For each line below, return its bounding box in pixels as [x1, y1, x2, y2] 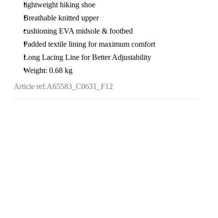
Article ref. [14, 82, 47, 91]
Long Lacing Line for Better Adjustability [23, 53, 151, 61]
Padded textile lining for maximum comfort [23, 40, 155, 48]
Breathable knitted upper [23, 14, 99, 22]
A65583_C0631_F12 [47, 82, 113, 91]
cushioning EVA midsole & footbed [23, 27, 133, 35]
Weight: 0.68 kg [23, 66, 73, 74]
